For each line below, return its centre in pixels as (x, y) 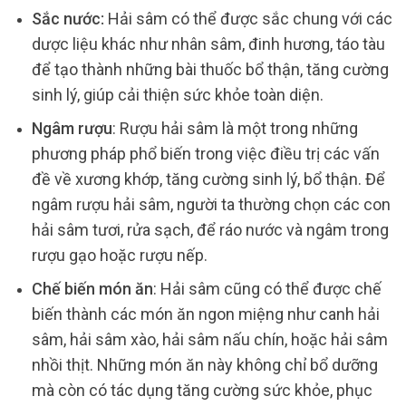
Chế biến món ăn (92, 289)
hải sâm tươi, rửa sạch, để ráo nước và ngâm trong (210, 230)
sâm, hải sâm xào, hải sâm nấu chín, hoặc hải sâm (209, 340)
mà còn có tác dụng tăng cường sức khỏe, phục (202, 391)
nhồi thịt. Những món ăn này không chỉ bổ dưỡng (204, 365)
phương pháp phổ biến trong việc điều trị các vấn (205, 154)
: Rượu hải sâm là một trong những (235, 129)
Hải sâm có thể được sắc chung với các (248, 19)
